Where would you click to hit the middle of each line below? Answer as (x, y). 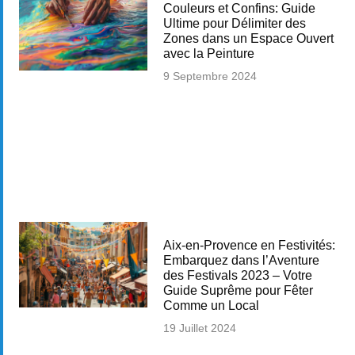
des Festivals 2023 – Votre (237, 276)
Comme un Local (211, 306)
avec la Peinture (208, 53)
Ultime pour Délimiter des (234, 23)
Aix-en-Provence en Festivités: (249, 246)
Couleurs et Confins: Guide (239, 8)
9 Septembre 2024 (210, 76)
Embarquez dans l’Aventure (241, 261)
